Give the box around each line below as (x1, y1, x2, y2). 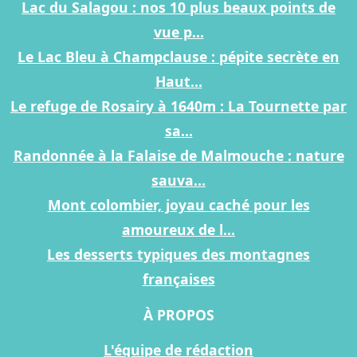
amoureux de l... (122, 220, 235, 240)
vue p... (153, 22, 204, 42)
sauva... (151, 171, 206, 190)
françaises (142, 269, 215, 289)
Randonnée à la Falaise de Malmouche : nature (13, 146, 344, 166)
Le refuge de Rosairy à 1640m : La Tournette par (10, 96, 347, 116)
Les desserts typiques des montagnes (47, 245, 310, 265)
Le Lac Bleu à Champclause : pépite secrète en (18, 47, 339, 67)
